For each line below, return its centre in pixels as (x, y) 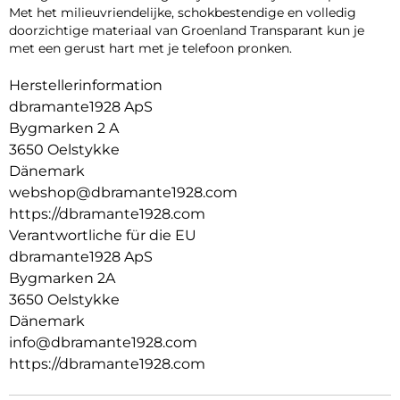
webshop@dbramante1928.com (123, 192)
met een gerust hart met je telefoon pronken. (150, 48)
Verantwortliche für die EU (103, 235)
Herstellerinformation (86, 85)
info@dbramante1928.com (103, 342)
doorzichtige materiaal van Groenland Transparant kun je (187, 30)
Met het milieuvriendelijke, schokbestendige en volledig (183, 12)
